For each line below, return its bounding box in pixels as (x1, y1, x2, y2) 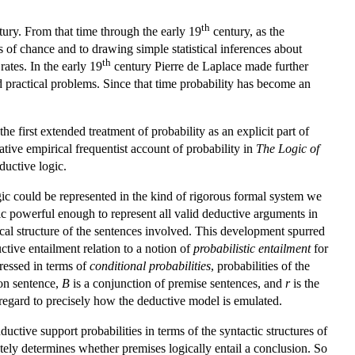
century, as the (210, 24, 284, 38)
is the (290, 276, 319, 290)
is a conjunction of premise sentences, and (70, 276, 285, 290)
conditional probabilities (90, 258, 211, 273)
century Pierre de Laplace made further (111, 59, 308, 73)
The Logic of (256, 141, 319, 155)
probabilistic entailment (193, 241, 311, 255)
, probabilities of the (211, 258, 310, 273)
